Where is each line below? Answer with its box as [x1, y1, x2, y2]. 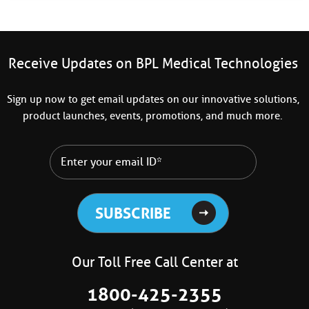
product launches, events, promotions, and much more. [23, 109, 283, 122]
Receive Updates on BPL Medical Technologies [8, 54, 298, 72]
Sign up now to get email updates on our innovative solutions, [6, 92, 299, 106]
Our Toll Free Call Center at [71, 253, 238, 270]
